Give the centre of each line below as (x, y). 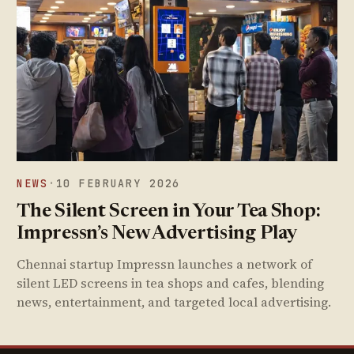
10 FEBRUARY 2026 (118, 184)
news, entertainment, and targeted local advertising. (174, 302)
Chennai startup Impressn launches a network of (165, 264)
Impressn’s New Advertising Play (157, 235)
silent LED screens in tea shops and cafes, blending (171, 283)
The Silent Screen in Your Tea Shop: (169, 213)
